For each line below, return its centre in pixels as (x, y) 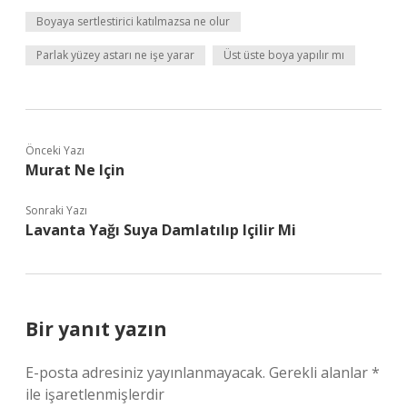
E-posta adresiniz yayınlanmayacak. (145, 372)
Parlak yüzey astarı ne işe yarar (115, 55)
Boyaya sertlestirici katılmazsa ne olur (133, 21)
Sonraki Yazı (56, 210)
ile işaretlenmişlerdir (95, 394)
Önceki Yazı (55, 150)
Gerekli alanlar (320, 372)
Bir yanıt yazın (96, 329)
